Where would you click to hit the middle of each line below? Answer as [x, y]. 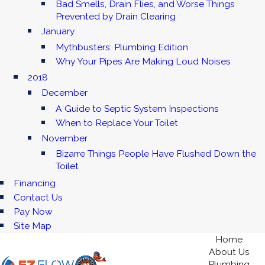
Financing [35, 183]
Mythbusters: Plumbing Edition [122, 47]
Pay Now [33, 211]
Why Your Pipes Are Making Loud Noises [143, 61]
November [65, 138]
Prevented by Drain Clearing [115, 16]
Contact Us [38, 197]
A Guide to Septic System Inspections [137, 108]
